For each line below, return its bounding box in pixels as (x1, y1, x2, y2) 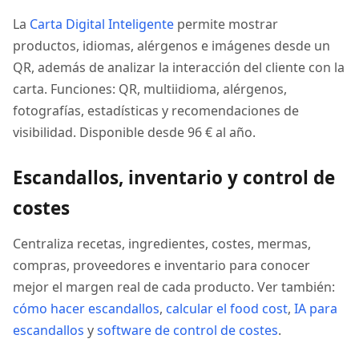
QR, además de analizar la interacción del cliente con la (13, 58, 345, 76)
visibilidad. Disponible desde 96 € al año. (13, 123, 256, 141)
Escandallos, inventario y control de (13, 165, 335, 190)
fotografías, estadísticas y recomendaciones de (13, 102, 299, 119)
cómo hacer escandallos (13, 300, 159, 317)
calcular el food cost (166, 300, 288, 317)
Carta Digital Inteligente (30, 15, 174, 33)
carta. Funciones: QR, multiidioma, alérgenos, (13, 80, 287, 98)
